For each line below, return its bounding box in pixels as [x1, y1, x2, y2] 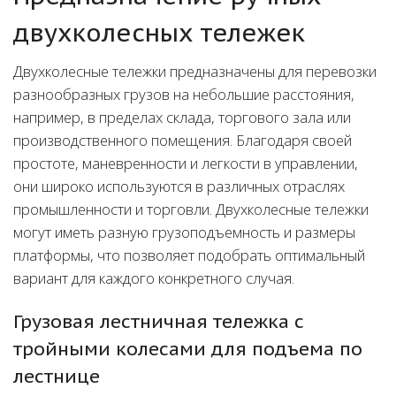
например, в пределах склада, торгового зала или [13, 107, 351, 128]
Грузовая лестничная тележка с [13, 309, 304, 334]
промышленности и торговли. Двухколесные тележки [13, 199, 369, 220]
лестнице [13, 364, 100, 389]
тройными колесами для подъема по [13, 337, 362, 362]
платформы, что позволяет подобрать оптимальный [13, 245, 365, 266]
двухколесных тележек [13, 16, 305, 49]
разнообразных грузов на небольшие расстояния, [13, 84, 354, 105]
